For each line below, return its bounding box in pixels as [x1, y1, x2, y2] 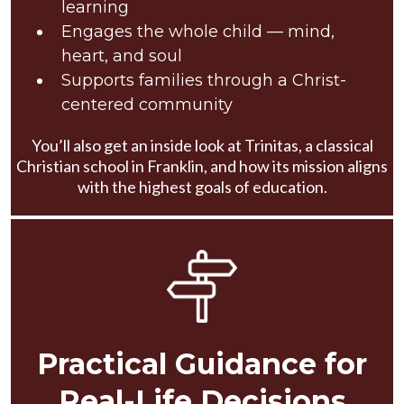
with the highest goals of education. [77, 177, 327, 197]
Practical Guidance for [37, 346, 367, 382]
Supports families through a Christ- [61, 70, 346, 91]
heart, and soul [61, 46, 182, 67]
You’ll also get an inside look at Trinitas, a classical [31, 135, 373, 156]
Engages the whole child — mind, [61, 22, 335, 42]
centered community [61, 95, 233, 115]
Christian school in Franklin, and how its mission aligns [16, 156, 388, 177]
